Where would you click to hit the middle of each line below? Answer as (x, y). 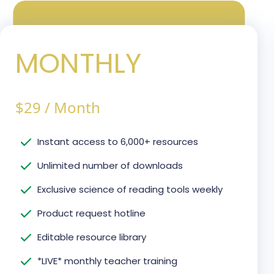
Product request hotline (91, 213)
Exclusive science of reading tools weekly (130, 190)
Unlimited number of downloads (110, 166)
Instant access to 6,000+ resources (117, 142)
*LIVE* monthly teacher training (107, 261)
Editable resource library (91, 237)
